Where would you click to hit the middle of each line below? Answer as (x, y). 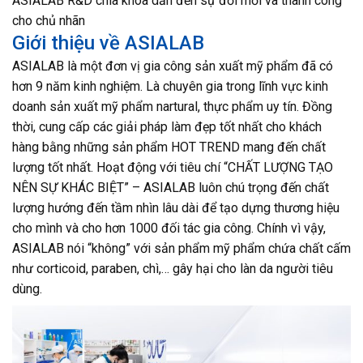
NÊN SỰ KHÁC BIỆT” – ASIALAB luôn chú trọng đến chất (171, 188)
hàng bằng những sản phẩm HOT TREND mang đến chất (169, 147)
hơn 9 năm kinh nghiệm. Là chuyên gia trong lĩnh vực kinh (170, 86)
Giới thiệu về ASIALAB (108, 43)
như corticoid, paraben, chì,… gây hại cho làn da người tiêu (173, 269)
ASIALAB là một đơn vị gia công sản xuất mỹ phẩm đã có (173, 66)
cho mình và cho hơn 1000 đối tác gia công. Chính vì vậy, (169, 228)
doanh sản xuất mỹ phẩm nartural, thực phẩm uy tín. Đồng (172, 107)
